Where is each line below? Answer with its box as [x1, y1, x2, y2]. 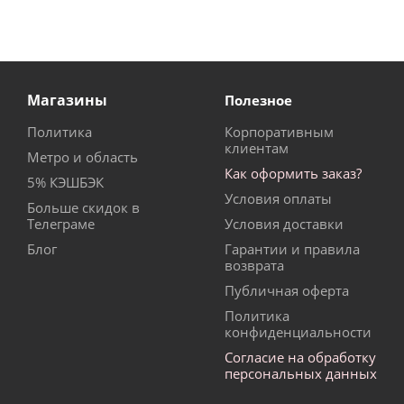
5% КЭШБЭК [27, 173, 104, 192]
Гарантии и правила [225, 240, 360, 259]
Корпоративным [225, 123, 334, 142]
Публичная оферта [225, 281, 349, 300]
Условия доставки [225, 215, 344, 234]
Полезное [225, 91, 292, 110]
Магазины [27, 90, 107, 111]
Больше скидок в [27, 198, 140, 217]
